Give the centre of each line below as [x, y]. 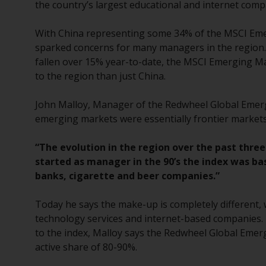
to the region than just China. [101, 76]
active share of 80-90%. [86, 247]
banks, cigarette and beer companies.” [128, 176]
